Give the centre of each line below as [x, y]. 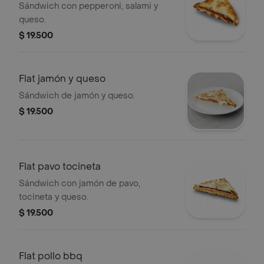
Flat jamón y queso [62, 79]
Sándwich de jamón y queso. [77, 96]
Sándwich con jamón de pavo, [80, 184]
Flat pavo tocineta [60, 166]
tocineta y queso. [54, 197]
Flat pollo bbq [51, 256]
